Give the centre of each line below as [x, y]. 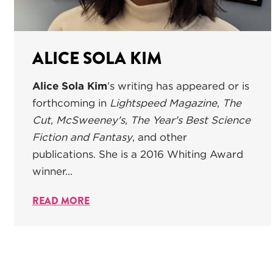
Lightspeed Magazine [163, 103]
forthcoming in [71, 103]
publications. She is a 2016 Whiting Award [138, 154]
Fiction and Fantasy [82, 137]
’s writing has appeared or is [178, 86]
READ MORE [61, 200]
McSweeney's [90, 120]
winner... [52, 171]
